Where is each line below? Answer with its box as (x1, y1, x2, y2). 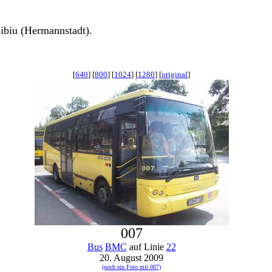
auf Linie (126, 242, 166, 252)
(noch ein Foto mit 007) (102, 263, 161, 270)
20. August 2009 (100, 253, 163, 263)
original (161, 70, 188, 79)
